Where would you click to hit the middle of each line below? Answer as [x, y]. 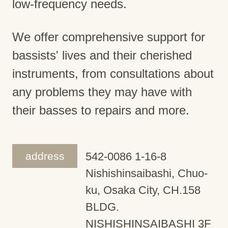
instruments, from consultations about [113, 73]
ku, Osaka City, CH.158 [143, 190]
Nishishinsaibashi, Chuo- [147, 173]
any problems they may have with [102, 92]
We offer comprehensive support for [109, 37]
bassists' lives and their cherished [102, 55]
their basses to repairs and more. [101, 110]
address [45, 156]
